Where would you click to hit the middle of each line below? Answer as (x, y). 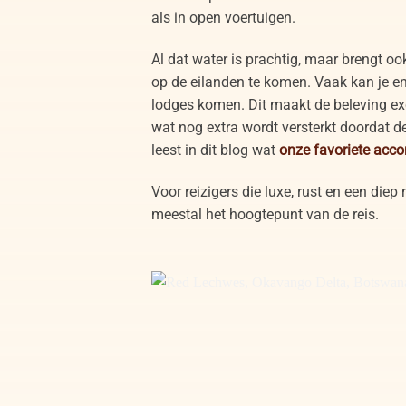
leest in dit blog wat (215, 150)
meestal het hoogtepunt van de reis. (265, 214)
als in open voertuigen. (223, 17)
